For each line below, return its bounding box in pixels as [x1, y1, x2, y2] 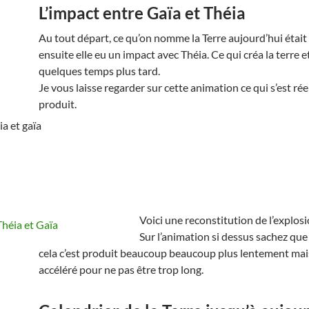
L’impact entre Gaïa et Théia [39, 2, 246, 23]
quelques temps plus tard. [39, 63, 160, 77]
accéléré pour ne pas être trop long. [39, 262, 203, 276]
